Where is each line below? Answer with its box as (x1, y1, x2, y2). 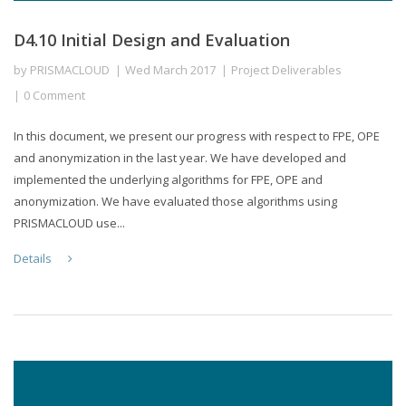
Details (14, 249, 54, 266)
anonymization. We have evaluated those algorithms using (14, 192, 337, 209)
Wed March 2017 (125, 61, 216, 78)
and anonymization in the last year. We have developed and (14, 149, 346, 166)
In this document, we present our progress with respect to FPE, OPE (14, 127, 380, 144)
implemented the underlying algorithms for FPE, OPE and (14, 170, 323, 188)
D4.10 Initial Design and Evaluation (14, 28, 290, 51)
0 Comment (24, 86, 85, 103)
